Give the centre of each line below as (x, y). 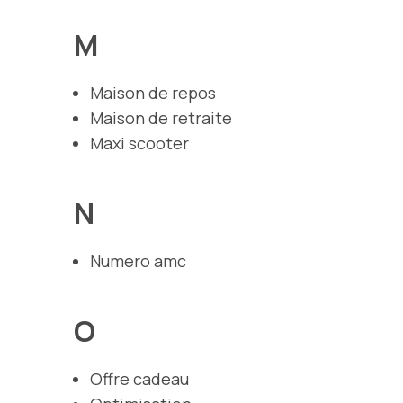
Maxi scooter (139, 143)
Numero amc (138, 260)
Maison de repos (153, 92)
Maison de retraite (161, 117)
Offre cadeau (139, 378)
